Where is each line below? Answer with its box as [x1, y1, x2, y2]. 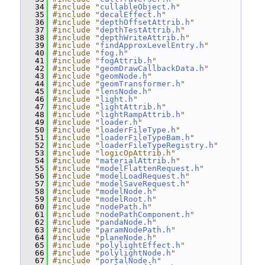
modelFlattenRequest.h [100, 164, 199, 173]
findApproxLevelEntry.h [100, 41, 204, 50]
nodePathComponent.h [100, 210, 190, 219]
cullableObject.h [100, 2, 176, 11]
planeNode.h [100, 233, 152, 242]
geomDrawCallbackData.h [100, 64, 204, 73]
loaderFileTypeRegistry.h [100, 141, 214, 150]
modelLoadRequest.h [100, 172, 185, 180]
